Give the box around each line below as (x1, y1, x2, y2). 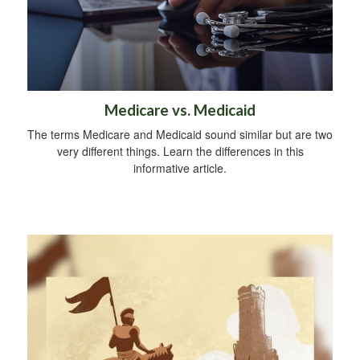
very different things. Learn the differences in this (56, 143, 304, 160)
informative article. (133, 160, 227, 177)
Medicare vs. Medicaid (104, 101, 256, 120)
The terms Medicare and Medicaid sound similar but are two (27, 126, 333, 143)
